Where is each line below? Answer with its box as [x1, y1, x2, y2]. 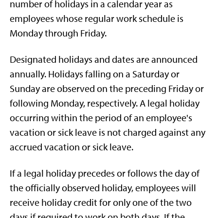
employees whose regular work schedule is [10, 13, 183, 24]
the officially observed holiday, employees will [10, 182, 196, 194]
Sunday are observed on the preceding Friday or [10, 83, 204, 94]
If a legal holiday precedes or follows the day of [10, 167, 200, 179]
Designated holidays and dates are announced [10, 54, 198, 65]
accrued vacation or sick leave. [10, 141, 133, 153]
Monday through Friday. [10, 27, 107, 39]
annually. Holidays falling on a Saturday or [10, 68, 180, 80]
